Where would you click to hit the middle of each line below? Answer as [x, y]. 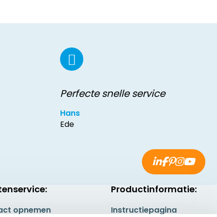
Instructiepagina [144, 210]
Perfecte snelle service [112, 93]
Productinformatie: [154, 189]
